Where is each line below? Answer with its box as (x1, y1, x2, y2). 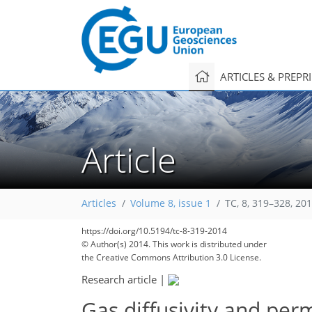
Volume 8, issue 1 (130, 197, 211, 210)
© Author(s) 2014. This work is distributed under (81, 238, 267, 250)
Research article (81, 272, 157, 286)
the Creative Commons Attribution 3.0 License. (81, 251, 261, 263)
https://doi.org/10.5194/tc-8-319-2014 (81, 225, 227, 237)
